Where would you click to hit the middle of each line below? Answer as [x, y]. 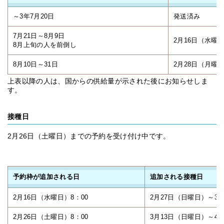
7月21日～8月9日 [39, 36]
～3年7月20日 [34, 16]
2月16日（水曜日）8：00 [51, 197]
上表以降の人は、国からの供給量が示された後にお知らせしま [108, 81]
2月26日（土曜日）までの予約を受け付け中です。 [89, 136]
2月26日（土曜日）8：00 [51, 217]
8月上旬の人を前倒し [45, 45]
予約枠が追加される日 [46, 177]
